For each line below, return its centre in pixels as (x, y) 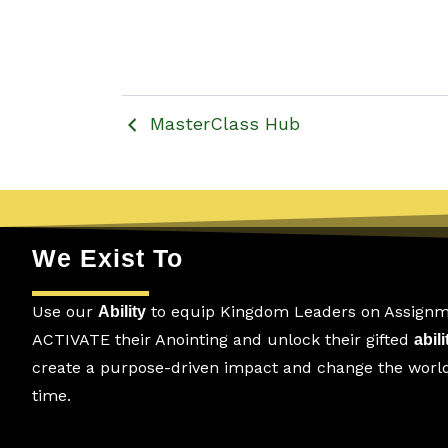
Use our (65, 311)
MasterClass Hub (224, 123)
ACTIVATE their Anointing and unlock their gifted (223, 339)
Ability (122, 311)
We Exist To (107, 258)
